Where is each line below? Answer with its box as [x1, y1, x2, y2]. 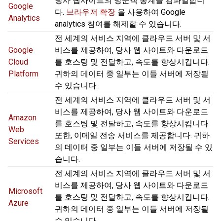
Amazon [8, 113, 37, 123]
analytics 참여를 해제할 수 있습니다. [55, 19, 182, 29]
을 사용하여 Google [115, 7, 185, 17]
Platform [8, 69, 38, 79]
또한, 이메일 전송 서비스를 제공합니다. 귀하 [55, 131, 210, 141]
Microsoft [8, 186, 42, 196]
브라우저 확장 [66, 7, 115, 17]
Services [8, 137, 39, 147]
